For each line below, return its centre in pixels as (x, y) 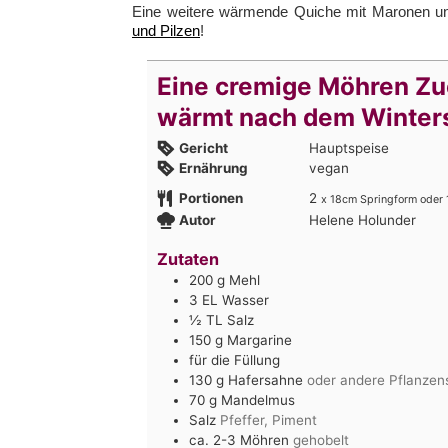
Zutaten (188, 259)
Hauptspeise (348, 148)
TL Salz (230, 320)
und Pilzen (166, 30)
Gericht (203, 148)
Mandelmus (258, 400)
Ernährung (213, 168)
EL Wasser (235, 300)
